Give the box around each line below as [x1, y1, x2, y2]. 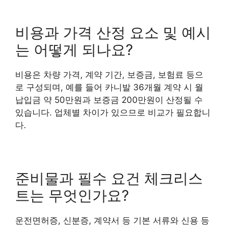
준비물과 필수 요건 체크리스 [15, 169, 203, 188]
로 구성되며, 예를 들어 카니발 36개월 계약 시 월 [15, 82, 203, 93]
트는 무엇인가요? [15, 187, 129, 205]
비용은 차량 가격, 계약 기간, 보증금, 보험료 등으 [15, 70, 203, 80]
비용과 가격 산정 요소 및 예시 [15, 24, 211, 42]
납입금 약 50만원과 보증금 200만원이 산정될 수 [15, 95, 203, 105]
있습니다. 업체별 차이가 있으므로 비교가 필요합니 [15, 107, 210, 118]
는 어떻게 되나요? [15, 41, 133, 59]
